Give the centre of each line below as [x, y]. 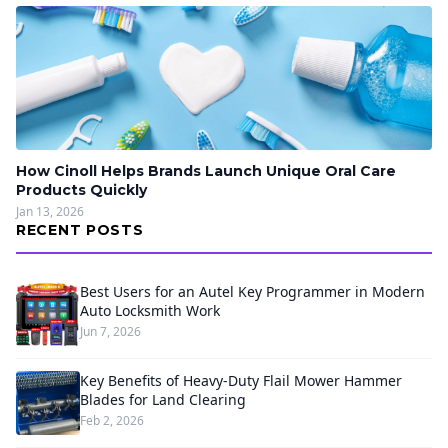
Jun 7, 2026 [110, 331]
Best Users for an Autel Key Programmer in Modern [252, 291]
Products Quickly [81, 190]
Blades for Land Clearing [163, 399]
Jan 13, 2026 [50, 211]
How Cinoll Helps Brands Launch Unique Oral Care [206, 171]
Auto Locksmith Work [150, 310]
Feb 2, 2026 [112, 420]
